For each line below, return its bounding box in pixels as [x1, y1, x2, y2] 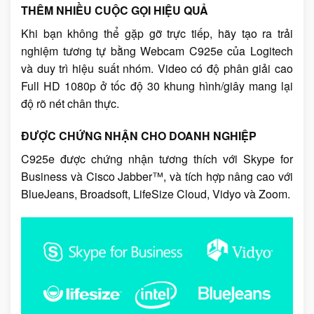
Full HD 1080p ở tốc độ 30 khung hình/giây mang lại [21, 78, 293, 95]
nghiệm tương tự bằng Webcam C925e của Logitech [21, 43, 293, 60]
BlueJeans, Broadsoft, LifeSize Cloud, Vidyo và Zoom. [21, 186, 290, 203]
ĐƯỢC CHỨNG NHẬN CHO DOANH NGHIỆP [21, 128, 257, 144]
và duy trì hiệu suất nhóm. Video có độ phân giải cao [21, 60, 293, 77]
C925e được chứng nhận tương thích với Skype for [21, 151, 293, 168]
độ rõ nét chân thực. [21, 95, 119, 112]
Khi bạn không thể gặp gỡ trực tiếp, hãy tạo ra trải [21, 25, 293, 42]
